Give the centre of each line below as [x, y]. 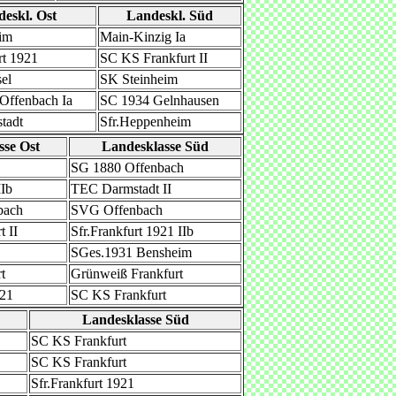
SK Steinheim [139, 79]
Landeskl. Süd [170, 15]
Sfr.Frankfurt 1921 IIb [132, 231]
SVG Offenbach [117, 210]
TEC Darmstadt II [121, 189]
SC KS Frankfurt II [154, 58]
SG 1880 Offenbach [127, 168]
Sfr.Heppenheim [145, 122]
